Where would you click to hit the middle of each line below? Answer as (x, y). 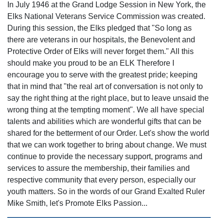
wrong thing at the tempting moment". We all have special (106, 110)
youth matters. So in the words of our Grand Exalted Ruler (106, 191)
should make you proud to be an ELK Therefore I (91, 63)
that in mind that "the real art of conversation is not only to (105, 86)
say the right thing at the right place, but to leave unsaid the (108, 98)
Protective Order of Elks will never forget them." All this (100, 51)
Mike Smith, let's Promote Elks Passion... (77, 203)
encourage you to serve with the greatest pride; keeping (102, 75)
